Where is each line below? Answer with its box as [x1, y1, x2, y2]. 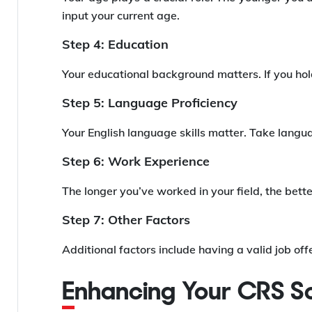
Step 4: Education [62, 36, 169, 53]
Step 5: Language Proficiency [62, 95, 237, 111]
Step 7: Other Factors [62, 212, 190, 228]
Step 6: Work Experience [62, 153, 210, 170]
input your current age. [62, 8, 180, 23]
